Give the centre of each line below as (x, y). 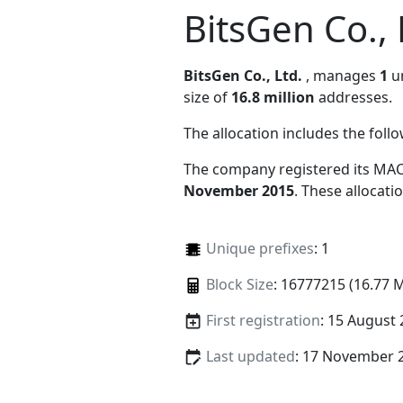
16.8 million (273, 97)
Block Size (239, 284)
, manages (343, 75)
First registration (263, 320)
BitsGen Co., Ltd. (243, 75)
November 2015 (239, 190)
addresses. (354, 97)
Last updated (250, 357)
